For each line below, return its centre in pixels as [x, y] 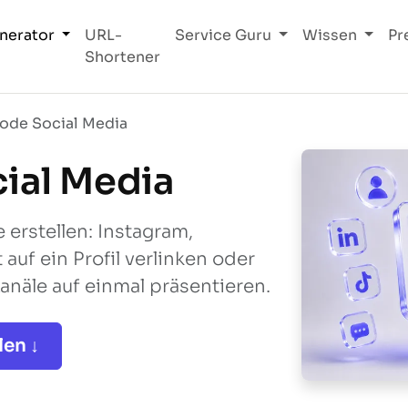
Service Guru [225, 35]
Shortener [123, 57]
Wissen [332, 35]
